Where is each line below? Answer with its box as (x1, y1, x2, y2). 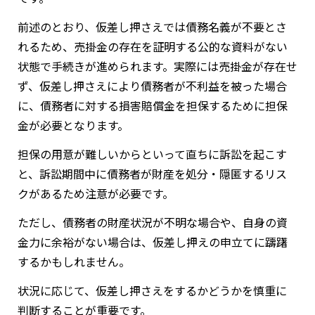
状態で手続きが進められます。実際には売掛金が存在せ (18, 58, 297, 75)
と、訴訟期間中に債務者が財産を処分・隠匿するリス (18, 165, 287, 183)
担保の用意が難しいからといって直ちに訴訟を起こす (18, 146, 287, 163)
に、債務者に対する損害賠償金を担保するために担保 (18, 97, 288, 115)
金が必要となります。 (18, 117, 129, 134)
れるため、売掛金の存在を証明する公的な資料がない (18, 38, 288, 56)
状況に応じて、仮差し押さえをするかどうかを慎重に (18, 282, 287, 300)
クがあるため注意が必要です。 (18, 185, 174, 202)
